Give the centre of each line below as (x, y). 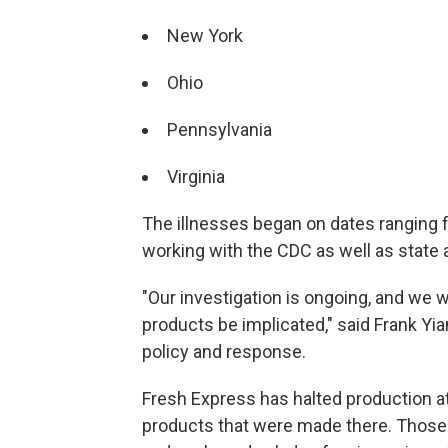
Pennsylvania (219, 129)
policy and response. (224, 351)
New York (205, 35)
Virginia (196, 176)
